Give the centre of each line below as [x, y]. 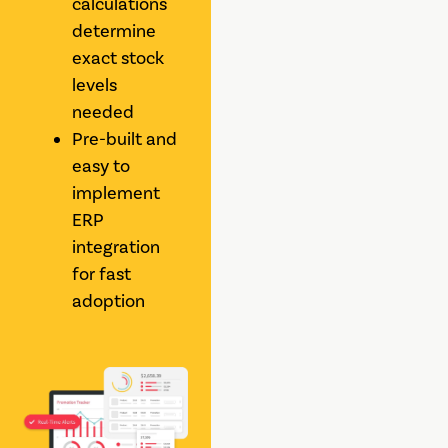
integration [116, 247]
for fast [102, 274]
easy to [101, 166]
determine [114, 31]
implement [116, 193]
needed [103, 112]
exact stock [118, 58]
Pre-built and [125, 139]
